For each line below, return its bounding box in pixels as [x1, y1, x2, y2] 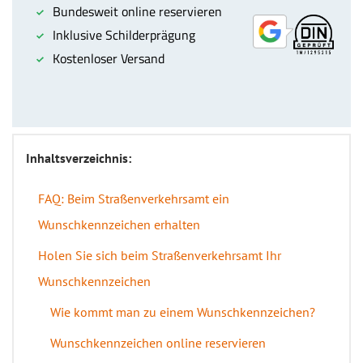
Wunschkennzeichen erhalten [38, 216, 200, 233]
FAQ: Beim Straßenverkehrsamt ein [38, 190, 229, 207]
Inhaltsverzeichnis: [26, 150, 131, 166]
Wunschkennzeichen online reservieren [50, 335, 266, 351]
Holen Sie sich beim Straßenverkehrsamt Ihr [38, 247, 281, 263]
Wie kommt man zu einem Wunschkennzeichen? [50, 304, 315, 320]
